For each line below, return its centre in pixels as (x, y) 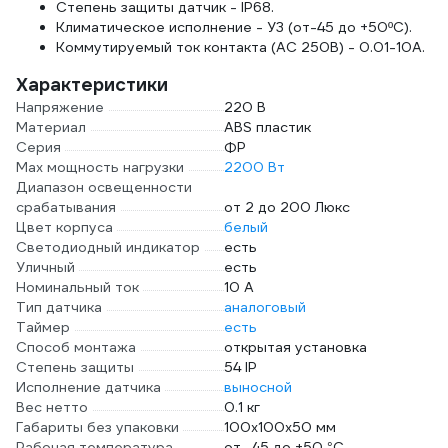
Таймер (43, 327)
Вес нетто (52, 407)
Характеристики (92, 84)
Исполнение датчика (88, 387)
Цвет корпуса (64, 227)
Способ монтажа (76, 347)
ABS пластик (267, 127)
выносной (258, 387)
